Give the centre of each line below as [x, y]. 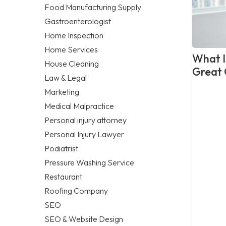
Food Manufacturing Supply [93, 7]
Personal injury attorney [86, 120]
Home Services [71, 49]
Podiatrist [61, 148]
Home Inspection [74, 35]
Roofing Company [76, 190]
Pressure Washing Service [89, 162]
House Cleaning [72, 63]
